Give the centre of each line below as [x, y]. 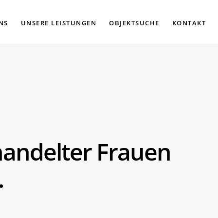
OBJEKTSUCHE [134, 23]
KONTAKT [189, 23]
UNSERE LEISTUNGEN [58, 23]
